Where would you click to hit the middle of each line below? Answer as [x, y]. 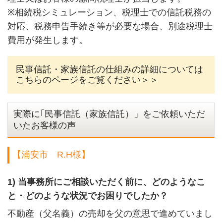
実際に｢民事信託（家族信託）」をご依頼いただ [110, 114]
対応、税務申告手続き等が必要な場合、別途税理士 [110, 27]
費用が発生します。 [47, 40]
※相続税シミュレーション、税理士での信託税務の [109, 13]
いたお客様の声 [45, 125]
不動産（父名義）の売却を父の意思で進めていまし [110, 214]
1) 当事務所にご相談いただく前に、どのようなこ [106, 182]
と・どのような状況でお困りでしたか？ [87, 195]
